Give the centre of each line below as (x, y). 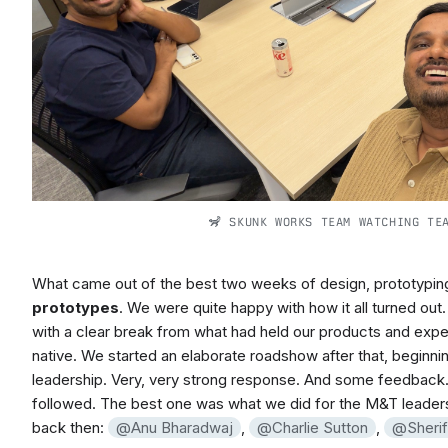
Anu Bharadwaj (182, 428)
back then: (70, 428)
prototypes (75, 308)
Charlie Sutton (320, 428)
